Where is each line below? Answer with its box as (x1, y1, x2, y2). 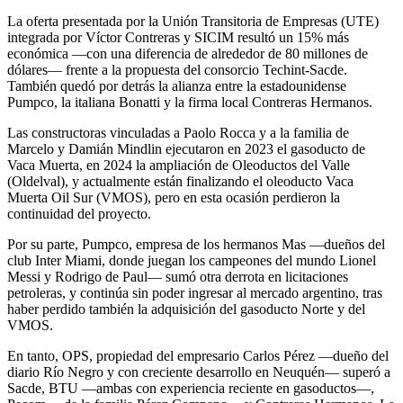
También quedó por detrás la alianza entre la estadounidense (7, 77, 346, 94)
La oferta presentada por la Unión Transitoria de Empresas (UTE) (7, 13, 379, 29)
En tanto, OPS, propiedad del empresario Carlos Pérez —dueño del (7, 347, 389, 363)
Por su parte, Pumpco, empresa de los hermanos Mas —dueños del (7, 236, 385, 252)
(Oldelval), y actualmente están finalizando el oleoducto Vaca (7, 173, 354, 189)
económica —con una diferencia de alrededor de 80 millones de (7, 45, 368, 61)
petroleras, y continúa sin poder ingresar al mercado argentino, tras (7, 284, 382, 300)
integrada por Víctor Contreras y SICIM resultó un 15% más (7, 29, 349, 45)
